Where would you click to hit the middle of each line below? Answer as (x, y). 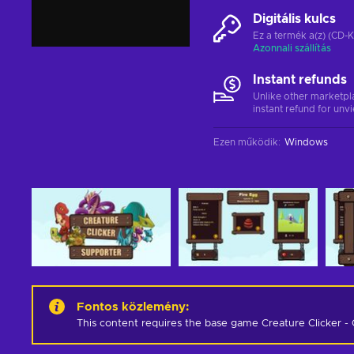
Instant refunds (300, 80)
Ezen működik (246, 142)
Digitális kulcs (294, 19)
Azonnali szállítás (292, 48)
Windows (306, 142)
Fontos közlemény (131, 307)
